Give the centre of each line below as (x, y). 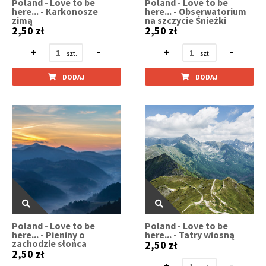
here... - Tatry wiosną (190, 234)
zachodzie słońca (49, 243)
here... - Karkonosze (55, 11)
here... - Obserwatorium (196, 11)
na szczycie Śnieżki (186, 20)
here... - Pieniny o (48, 234)
